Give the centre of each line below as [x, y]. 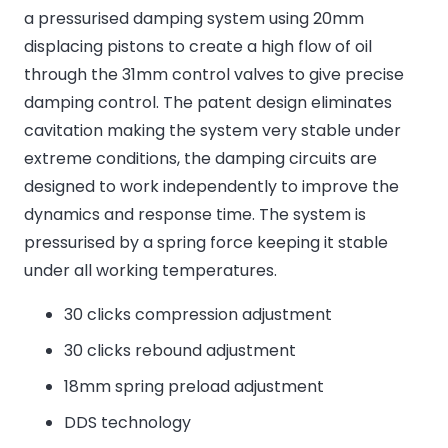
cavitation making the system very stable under [212, 130]
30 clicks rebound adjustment [180, 350]
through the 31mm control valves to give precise [214, 74]
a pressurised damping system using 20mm [194, 18]
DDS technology [127, 422]
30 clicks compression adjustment [198, 314]
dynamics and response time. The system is [195, 214]
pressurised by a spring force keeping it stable [206, 242]
